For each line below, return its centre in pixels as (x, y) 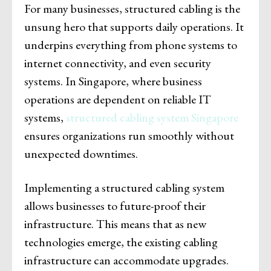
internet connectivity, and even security (118, 63)
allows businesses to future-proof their (115, 205)
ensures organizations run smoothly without (129, 135)
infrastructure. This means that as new (115, 224)
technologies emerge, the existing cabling (121, 242)
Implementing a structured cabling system (124, 187)
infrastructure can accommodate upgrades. (126, 260)
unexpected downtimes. (81, 153)
